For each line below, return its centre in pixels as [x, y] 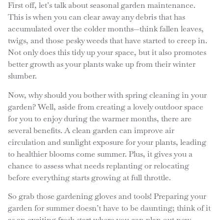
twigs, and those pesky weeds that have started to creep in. [107, 41]
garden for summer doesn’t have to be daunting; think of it [109, 208]
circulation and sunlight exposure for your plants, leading [107, 142]
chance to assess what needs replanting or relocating [98, 165]
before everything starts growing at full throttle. [89, 177]
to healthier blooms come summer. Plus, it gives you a [100, 154]
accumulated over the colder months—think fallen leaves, [106, 29]
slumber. [22, 76]
